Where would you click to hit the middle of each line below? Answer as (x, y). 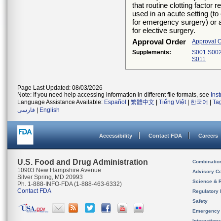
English (50, 110)
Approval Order (159, 42)
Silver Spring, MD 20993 (50, 177)
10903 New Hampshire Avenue (59, 170)
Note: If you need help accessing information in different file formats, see (114, 95)
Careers (208, 136)
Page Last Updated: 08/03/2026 (60, 88)
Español (115, 102)
